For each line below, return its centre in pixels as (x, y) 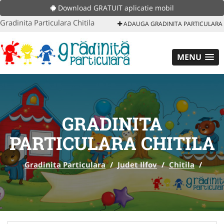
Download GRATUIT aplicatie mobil (115, 8)
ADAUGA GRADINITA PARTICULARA (172, 24)
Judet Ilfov (137, 164)
